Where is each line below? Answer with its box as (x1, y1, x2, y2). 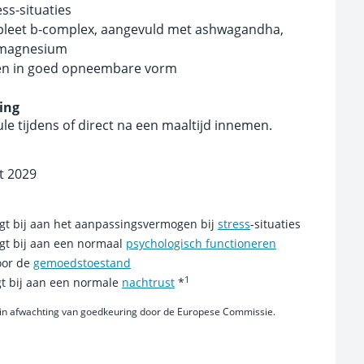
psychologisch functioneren (126, 236, 276, 251)
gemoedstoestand (33, 255, 131, 271)
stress (218, 216, 250, 232)
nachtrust (122, 275, 175, 290)
